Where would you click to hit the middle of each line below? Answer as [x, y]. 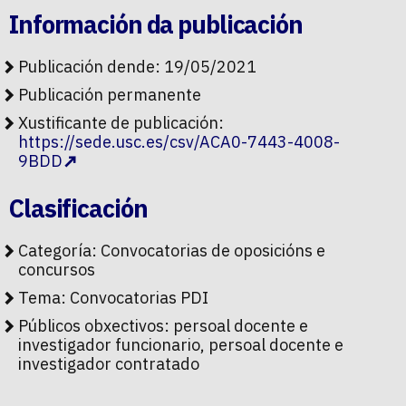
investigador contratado [109, 364]
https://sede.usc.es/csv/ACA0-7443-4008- [179, 142]
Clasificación [78, 208]
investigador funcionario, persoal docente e [181, 345]
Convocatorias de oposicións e [213, 251]
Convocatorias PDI [139, 298]
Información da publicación [156, 24]
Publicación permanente [110, 95]
